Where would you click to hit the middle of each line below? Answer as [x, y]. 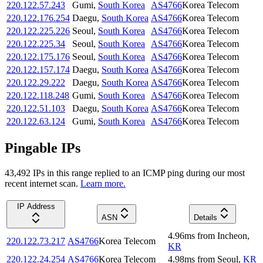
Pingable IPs [43, 148]
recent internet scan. [41, 183]
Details [205, 217]
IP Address [36, 206]
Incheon [232, 235]
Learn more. [103, 183]
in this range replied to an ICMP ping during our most [145, 173]
